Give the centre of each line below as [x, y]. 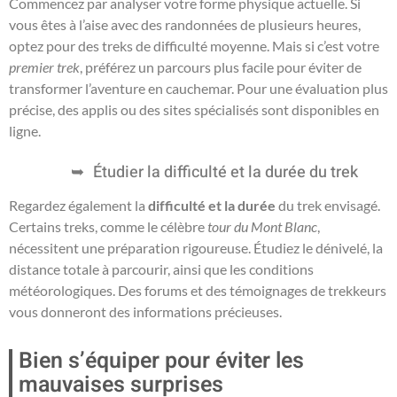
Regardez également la [78, 205]
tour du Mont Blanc [262, 226]
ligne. [25, 130]
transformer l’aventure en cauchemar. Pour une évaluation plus [198, 88]
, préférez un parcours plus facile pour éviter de [221, 66]
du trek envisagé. [328, 205]
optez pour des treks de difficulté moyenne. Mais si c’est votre [194, 45]
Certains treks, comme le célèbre [108, 226]
